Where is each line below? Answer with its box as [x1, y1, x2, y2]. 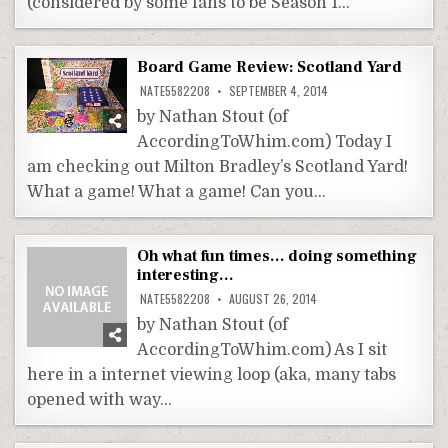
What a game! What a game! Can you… [27, 182, 327, 201]
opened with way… [27, 390, 173, 409]
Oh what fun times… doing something [137, 245, 417, 266]
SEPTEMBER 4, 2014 [226, 81, 329, 99]
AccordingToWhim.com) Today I [137, 132, 393, 151]
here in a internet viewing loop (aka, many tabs [27, 365, 397, 384]
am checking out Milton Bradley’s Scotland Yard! [27, 157, 409, 176]
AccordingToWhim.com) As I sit [137, 340, 388, 359]
